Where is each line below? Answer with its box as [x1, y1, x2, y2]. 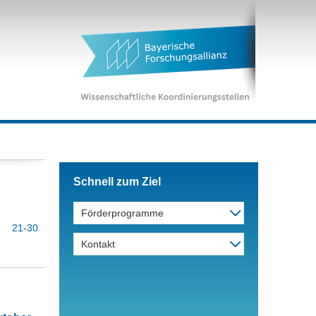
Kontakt [81, 238, 115, 250]
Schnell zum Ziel [73, 176, 161, 188]
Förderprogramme [81, 207, 164, 219]
